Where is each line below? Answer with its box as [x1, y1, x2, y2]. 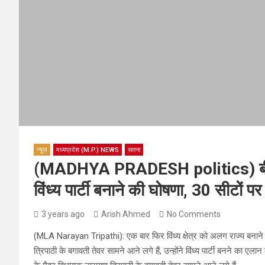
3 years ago [41, 209, 85, 219]
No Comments [167, 209, 221, 219]
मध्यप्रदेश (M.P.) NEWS [56, 146, 119, 154]
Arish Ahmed [101, 209, 150, 219]
